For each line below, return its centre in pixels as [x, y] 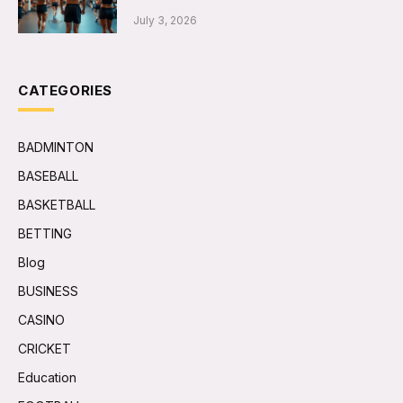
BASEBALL [48, 175]
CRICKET [45, 348]
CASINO [41, 319]
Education [47, 377]
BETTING [45, 233]
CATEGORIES [65, 90]
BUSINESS [48, 291]
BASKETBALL [57, 204]
